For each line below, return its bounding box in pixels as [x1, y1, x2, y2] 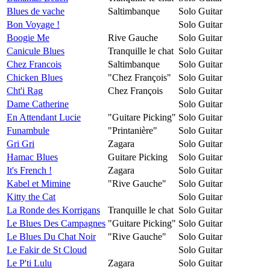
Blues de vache [7, 5, 64, 16]
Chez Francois [7, 58, 61, 69]
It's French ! [7, 165, 52, 175]
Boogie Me [7, 32, 49, 43]
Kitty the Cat [7, 191, 55, 202]
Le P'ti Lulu [7, 257, 52, 268]
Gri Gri [7, 138, 34, 149]
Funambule [7, 125, 49, 136]
